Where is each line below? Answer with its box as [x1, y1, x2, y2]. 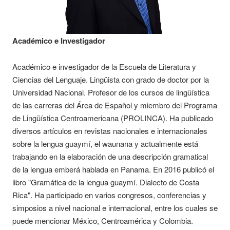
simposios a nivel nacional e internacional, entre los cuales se [12, 202, 218, 213]
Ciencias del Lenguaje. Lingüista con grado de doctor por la [12, 73, 209, 85]
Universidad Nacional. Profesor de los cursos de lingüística [12, 86, 209, 98]
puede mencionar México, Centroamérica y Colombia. [12, 215, 193, 226]
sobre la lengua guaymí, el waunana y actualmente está [12, 138, 198, 149]
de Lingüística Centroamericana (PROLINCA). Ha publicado [12, 112, 213, 123]
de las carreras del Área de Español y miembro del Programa [12, 99, 217, 110]
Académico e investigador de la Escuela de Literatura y [12, 61, 196, 72]
